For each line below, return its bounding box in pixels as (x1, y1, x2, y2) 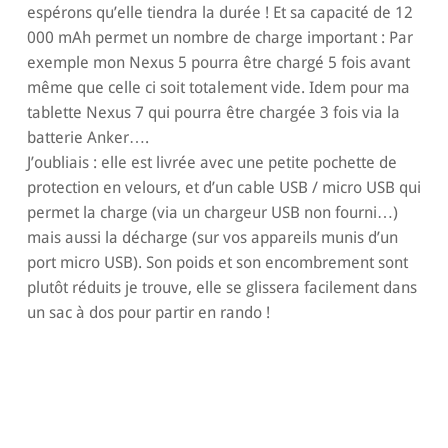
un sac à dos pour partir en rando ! (26, 302, 270, 322)
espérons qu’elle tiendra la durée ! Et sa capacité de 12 (26, 2, 413, 22)
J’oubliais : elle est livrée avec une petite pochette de (26, 152, 397, 172)
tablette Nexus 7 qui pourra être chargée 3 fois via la (26, 102, 400, 122)
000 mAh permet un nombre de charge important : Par (26, 27, 413, 47)
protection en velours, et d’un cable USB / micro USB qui (26, 177, 421, 197)
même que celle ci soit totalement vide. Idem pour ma (26, 77, 410, 97)
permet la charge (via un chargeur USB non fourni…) (26, 202, 398, 222)
